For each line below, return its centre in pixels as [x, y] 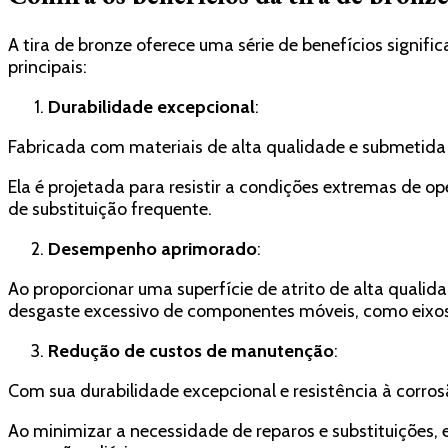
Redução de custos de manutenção [191, 351]
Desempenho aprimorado [152, 249]
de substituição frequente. [110, 209]
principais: [47, 67]
